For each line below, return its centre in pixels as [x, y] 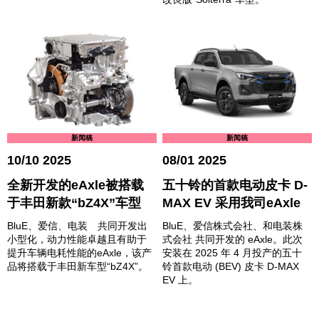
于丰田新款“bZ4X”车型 [74, 203]
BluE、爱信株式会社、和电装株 [233, 226]
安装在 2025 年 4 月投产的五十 [232, 253]
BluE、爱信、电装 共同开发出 [77, 226]
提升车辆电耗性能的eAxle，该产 [79, 253]
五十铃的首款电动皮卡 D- [235, 185]
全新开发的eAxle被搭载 [75, 185]
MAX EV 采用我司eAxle [232, 203]
